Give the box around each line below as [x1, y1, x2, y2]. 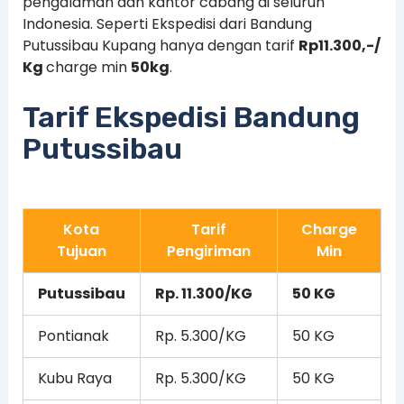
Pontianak [37, 325, 109, 346]
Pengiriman [166, 240, 251, 262]
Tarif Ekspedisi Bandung [22, 99, 360, 134]
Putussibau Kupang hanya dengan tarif [22, 35, 298, 56]
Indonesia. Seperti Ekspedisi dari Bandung [22, 14, 312, 34]
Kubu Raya [37, 367, 112, 389]
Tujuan [56, 240, 106, 262]
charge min [45, 57, 131, 78]
